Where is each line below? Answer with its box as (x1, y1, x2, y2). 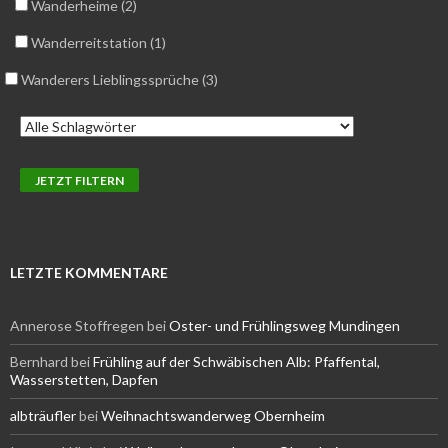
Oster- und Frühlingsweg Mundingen (169, 317, 400, 334)
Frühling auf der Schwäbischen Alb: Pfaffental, (93, 353, 380, 370)
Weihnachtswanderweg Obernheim (101, 407, 325, 424)
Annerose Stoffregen (10, 317, 144, 334)
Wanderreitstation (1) (28, 34, 166, 51)
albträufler (10, 407, 76, 424)
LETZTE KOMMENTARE (10, 264, 168, 281)
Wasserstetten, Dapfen (10, 371, 158, 388)
